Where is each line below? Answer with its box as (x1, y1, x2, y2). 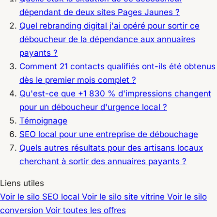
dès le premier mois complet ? (19, 75, 136, 85)
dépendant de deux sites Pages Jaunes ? (19, 7, 180, 17)
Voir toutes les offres (46, 205, 126, 215)
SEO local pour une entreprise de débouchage (19, 129, 198, 139)
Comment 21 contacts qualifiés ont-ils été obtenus (19, 61, 216, 71)
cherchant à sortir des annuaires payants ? (19, 156, 186, 166)
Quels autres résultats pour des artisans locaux (19, 142, 203, 153)
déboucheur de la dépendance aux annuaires (19, 34, 195, 44)
